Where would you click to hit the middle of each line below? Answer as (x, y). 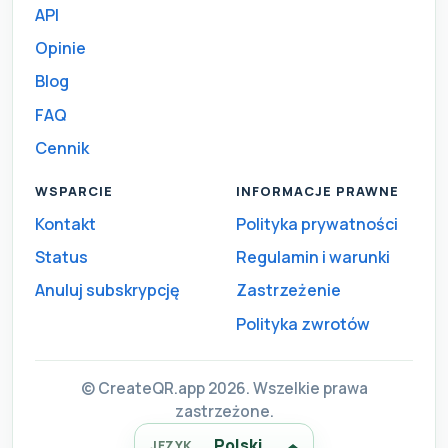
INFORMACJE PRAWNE (318, 190)
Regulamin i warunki (313, 257)
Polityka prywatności (317, 223)
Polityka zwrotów (303, 323)
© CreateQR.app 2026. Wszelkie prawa (224, 388)
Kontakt (65, 223)
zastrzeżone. (224, 411)
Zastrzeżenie (288, 290)
